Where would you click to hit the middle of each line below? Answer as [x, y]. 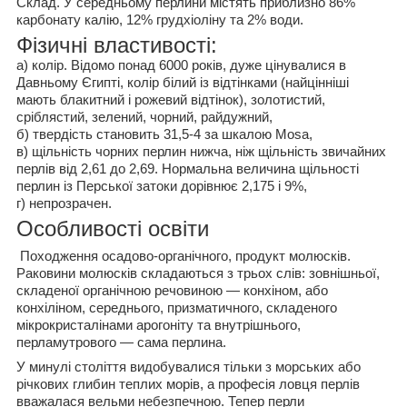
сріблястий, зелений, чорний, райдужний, [144, 117]
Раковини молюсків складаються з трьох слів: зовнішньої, [198, 273]
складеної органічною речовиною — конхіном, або [172, 290]
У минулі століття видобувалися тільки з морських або [189, 367]
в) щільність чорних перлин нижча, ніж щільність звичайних [201, 151]
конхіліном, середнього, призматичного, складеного [177, 308]
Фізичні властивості [114, 45]
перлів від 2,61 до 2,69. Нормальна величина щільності [188, 169]
